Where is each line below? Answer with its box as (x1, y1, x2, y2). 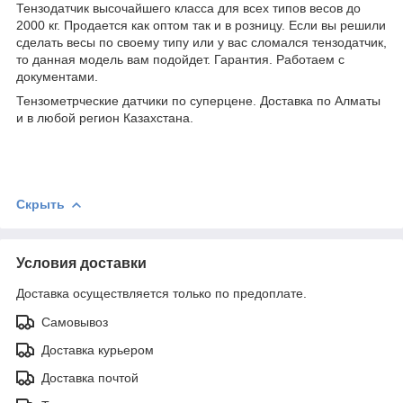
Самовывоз (41, 314, 108, 329)
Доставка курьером (41, 342, 154, 357)
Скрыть (16, 196, 65, 211)
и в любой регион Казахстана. (16, 110, 197, 125)
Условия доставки (16, 255, 147, 271)
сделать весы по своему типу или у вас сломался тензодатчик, (16, 34, 387, 49)
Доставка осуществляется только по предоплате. (16, 285, 307, 300)
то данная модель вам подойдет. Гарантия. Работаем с (16, 51, 345, 67)
